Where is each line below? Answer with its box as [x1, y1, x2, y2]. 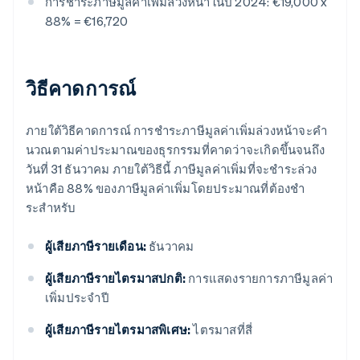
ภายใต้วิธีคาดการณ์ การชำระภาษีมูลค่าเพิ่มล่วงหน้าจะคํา [26, 122, 328, 139]
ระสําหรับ [26, 199, 76, 216]
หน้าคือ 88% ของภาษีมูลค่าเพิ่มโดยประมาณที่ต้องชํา [26, 180, 305, 197]
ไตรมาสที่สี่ [190, 321, 253, 338]
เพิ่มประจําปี [45, 289, 109, 306]
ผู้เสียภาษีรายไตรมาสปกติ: [45, 270, 186, 287]
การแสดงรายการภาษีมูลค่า [186, 270, 333, 287]
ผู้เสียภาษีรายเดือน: [45, 238, 146, 255]
